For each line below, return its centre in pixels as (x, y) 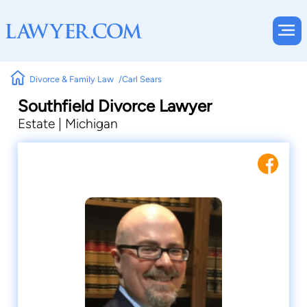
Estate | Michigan (68, 124)
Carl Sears (142, 79)
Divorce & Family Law (72, 79)
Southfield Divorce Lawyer (115, 106)
